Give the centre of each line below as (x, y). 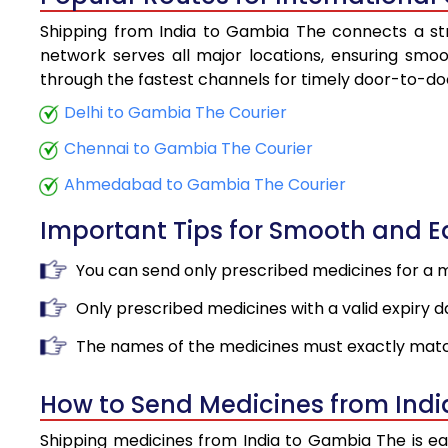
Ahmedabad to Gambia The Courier (205, 185)
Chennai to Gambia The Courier (188, 149)
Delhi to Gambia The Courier (175, 113)
